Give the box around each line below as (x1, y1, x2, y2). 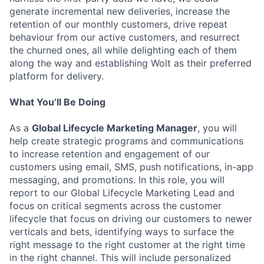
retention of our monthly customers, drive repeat (9, 18, 227, 30)
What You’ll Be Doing (9, 96, 105, 108)
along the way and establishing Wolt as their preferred (9, 57, 252, 69)
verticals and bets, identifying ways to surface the (9, 226, 234, 237)
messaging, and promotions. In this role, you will (9, 174, 225, 186)
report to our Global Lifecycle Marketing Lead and (9, 187, 235, 199)
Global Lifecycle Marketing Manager (32, 122, 197, 134)
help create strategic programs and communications (9, 135, 243, 147)
